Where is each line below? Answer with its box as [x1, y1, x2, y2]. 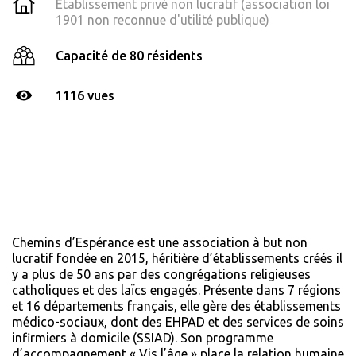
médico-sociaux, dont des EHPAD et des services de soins [12, 315, 344, 330]
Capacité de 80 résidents [56, 48, 203, 64]
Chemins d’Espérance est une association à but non [12, 235, 308, 250]
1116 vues [56, 88, 114, 103]
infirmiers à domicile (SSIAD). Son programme [12, 331, 273, 346]
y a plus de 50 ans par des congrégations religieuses [12, 267, 311, 282]
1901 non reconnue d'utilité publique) [56, 13, 269, 28]
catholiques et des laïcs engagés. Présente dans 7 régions [12, 283, 341, 298]
